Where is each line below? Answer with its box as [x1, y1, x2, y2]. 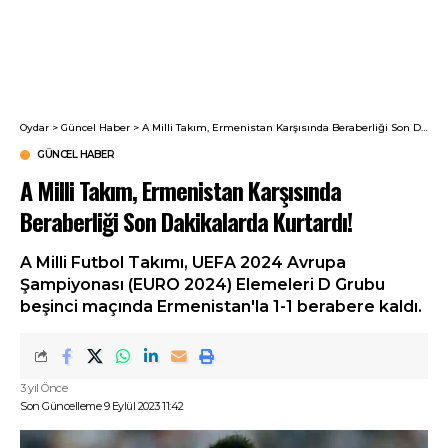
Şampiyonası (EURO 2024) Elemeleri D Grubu [20, 275, 385, 294]
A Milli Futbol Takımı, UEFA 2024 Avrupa [20, 253, 346, 272]
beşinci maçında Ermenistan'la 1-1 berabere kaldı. [20, 297, 422, 316]
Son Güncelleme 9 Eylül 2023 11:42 [20, 399, 184, 413]
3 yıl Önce [20, 381, 68, 395]
